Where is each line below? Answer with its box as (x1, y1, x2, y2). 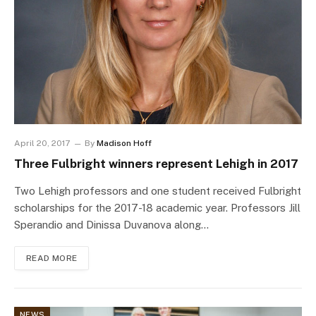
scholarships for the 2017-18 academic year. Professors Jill (14, 202, 300, 214)
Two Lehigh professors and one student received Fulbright (14, 185, 301, 197)
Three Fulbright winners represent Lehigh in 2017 (14, 157, 298, 171)
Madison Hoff (97, 138, 152, 149)
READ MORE (26, 253, 78, 264)
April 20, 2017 (14, 138, 70, 149)
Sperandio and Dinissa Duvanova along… (14, 219, 209, 231)
